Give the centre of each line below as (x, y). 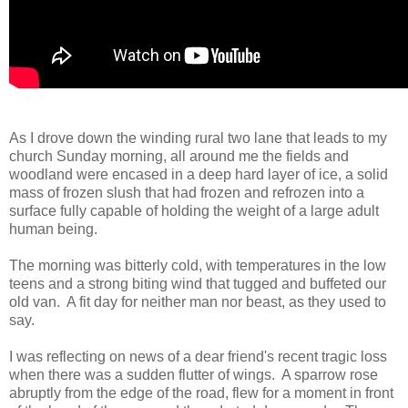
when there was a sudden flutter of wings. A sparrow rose (194, 375)
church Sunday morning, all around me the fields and (179, 157)
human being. (53, 229)
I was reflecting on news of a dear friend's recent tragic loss (198, 357)
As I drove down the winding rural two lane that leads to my (198, 138)
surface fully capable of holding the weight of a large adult (194, 211)
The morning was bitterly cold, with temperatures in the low (198, 266)
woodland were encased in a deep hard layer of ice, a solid (199, 175)
